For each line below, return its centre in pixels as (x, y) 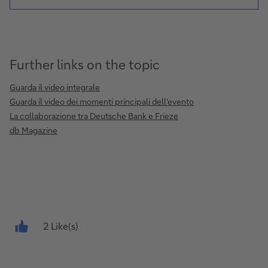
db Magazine (33, 130)
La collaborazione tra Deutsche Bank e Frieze (94, 116)
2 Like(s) (61, 226)
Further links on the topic (85, 65)
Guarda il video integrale (55, 87)
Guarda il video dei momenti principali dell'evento (102, 102)
